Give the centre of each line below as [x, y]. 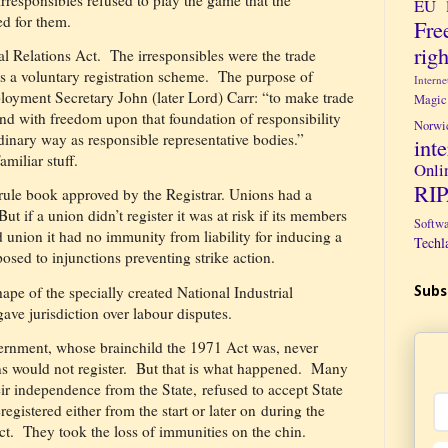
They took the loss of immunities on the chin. [164, 431]
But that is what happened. [219, 368]
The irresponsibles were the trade [213, 55]
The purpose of [265, 76]
